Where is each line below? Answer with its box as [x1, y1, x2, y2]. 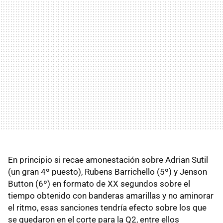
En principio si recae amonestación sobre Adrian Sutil [8, 154, 208, 165]
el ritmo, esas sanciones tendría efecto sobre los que [8, 202, 207, 213]
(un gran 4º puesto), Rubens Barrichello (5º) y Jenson [8, 166, 207, 177]
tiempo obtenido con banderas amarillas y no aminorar [8, 190, 214, 201]
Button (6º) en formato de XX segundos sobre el [8, 178, 190, 189]
